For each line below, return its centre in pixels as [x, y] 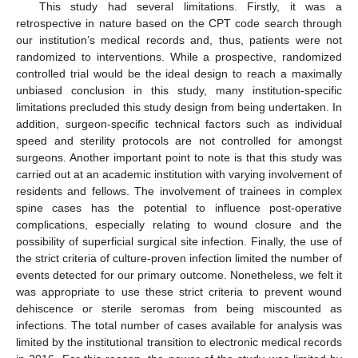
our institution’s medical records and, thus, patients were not [179, 40]
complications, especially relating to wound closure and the [179, 225]
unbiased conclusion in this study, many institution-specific [179, 91]
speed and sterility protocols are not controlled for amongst [179, 141]
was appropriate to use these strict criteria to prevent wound [179, 292]
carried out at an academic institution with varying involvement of [179, 175]
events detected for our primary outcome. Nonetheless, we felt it [179, 275]
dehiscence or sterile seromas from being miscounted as [179, 309]
